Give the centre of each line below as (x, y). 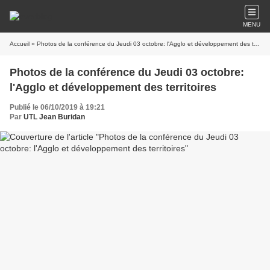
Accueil (20, 44)
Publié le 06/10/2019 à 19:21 (57, 107)
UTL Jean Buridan (54, 117)
